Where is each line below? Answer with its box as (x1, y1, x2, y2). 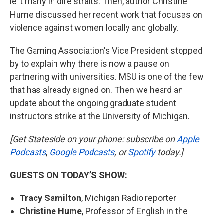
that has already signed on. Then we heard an (10, 85, 183, 95)
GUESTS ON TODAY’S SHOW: (10, 170, 127, 181)
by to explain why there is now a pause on (10, 58, 169, 69)
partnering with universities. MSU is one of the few (10, 72, 204, 82)
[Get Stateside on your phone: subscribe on (10, 134, 177, 145)
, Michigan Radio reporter (81, 193, 176, 203)
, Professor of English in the (82, 206, 188, 217)
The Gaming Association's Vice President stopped (10, 45, 202, 56)
